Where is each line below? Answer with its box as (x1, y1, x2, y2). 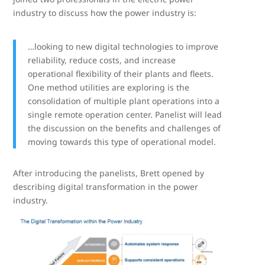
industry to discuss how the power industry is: (13, 7, 197, 18)
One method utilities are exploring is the (28, 82, 190, 93)
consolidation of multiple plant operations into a (28, 95, 220, 106)
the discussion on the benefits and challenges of (28, 122, 221, 134)
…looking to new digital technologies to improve (28, 41, 219, 52)
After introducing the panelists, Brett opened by (13, 167, 205, 179)
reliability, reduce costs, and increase (28, 54, 176, 66)
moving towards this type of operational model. (28, 136, 216, 147)
